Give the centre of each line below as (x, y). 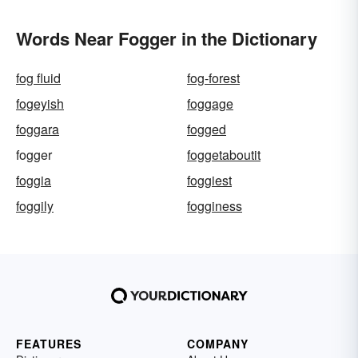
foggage (210, 103)
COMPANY (218, 343)
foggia (34, 180)
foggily (35, 205)
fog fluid (38, 78)
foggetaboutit (224, 154)
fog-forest (213, 78)
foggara (38, 129)
